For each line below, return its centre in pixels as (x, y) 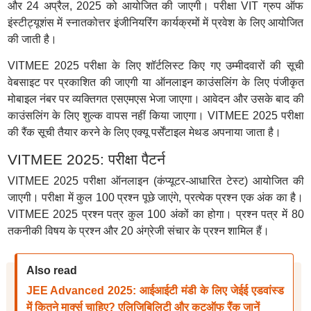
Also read (51, 270)
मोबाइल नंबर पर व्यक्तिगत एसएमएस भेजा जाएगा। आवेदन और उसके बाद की (155, 99)
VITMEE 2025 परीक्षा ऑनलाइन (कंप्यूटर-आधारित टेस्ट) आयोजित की (155, 181)
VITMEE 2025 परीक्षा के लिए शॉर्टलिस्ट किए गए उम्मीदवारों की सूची (155, 66)
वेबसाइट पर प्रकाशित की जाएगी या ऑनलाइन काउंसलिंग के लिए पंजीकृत (155, 82)
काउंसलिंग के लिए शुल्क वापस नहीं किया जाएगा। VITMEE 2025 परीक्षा (155, 116)
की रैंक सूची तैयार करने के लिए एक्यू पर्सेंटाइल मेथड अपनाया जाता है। (144, 132)
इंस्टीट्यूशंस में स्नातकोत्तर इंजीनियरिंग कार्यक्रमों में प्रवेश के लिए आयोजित (155, 23)
